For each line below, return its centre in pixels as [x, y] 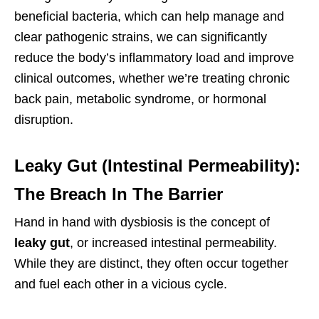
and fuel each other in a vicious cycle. [121, 284]
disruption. [44, 120]
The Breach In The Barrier [119, 194]
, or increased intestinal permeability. [173, 243]
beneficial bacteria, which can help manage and [149, 17]
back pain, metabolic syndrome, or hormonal [140, 99]
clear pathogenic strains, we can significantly [141, 37]
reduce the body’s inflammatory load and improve [154, 58]
